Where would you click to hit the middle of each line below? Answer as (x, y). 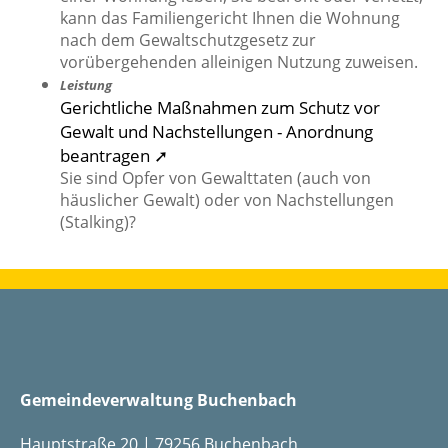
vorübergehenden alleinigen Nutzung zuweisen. (239, 62)
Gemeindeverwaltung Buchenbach (158, 400)
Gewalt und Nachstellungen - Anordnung (216, 131)
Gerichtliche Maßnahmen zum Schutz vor (220, 107)
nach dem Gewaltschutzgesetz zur (188, 40)
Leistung (86, 85)
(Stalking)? (98, 222)
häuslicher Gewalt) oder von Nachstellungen (227, 200)
